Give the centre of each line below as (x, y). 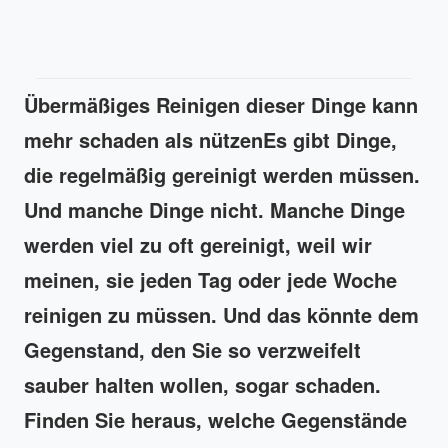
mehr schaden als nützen (143, 139)
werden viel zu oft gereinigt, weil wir (198, 244)
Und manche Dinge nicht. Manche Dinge (214, 209)
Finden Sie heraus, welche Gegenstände (215, 419)
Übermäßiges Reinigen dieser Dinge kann (221, 104)
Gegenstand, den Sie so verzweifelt (192, 349)
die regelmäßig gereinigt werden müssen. (222, 174)
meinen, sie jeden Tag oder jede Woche (210, 279)
